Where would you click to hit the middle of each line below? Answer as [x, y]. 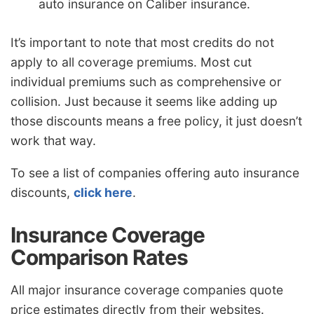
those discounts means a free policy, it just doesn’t [156, 121]
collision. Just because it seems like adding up [144, 102]
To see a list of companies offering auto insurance [155, 172]
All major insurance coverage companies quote [147, 290]
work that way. [53, 141]
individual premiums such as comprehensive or [146, 82]
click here [103, 192]
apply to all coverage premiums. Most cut [131, 62]
